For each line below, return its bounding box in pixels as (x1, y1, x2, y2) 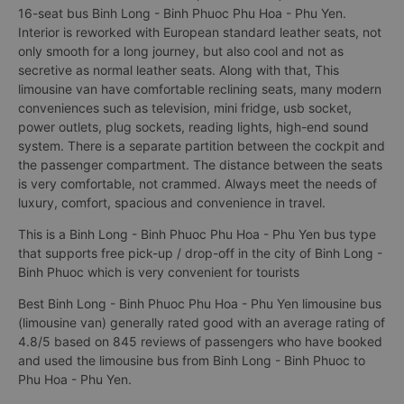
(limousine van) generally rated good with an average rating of (18, 315, 385, 330)
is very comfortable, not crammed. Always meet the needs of (18, 176, 377, 191)
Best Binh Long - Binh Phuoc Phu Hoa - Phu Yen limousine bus (18, 296, 381, 311)
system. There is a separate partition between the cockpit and (18, 138, 385, 153)
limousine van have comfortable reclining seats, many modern (18, 81, 381, 96)
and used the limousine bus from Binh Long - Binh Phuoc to (18, 353, 365, 368)
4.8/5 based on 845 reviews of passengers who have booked (18, 334, 382, 349)
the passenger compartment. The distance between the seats (18, 157, 382, 172)
